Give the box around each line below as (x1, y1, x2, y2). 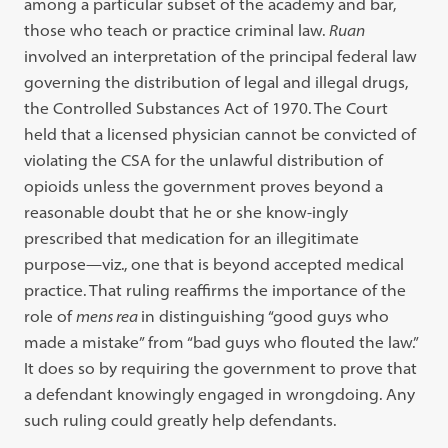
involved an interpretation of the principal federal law (24, 46, 418, 66)
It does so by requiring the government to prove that (24, 358, 418, 378)
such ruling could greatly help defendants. (24, 410, 337, 430)
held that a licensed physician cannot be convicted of (24, 124, 417, 144)
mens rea (76, 306, 142, 326)
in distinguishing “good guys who (141, 306, 390, 326)
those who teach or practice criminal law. (24, 20, 326, 40)
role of (24, 306, 77, 326)
